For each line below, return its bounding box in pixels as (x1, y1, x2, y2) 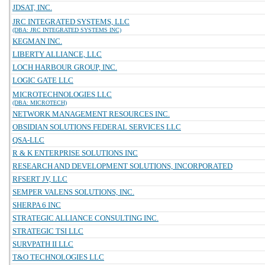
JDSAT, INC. (12, 3, 52, 12)
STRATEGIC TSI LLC (12, 227, 83, 235)
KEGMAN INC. (12, 37, 62, 46)
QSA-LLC (12, 135, 44, 144)
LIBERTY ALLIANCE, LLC (12, 50, 102, 59)
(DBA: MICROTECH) (12, 99, 67, 106)
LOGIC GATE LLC (12, 76, 73, 85)
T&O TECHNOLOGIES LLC (12, 253, 104, 261)
